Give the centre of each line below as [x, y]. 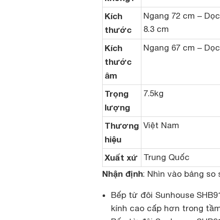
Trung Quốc [166, 157]
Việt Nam [161, 125]
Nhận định [123, 174]
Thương [122, 125]
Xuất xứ [121, 157]
